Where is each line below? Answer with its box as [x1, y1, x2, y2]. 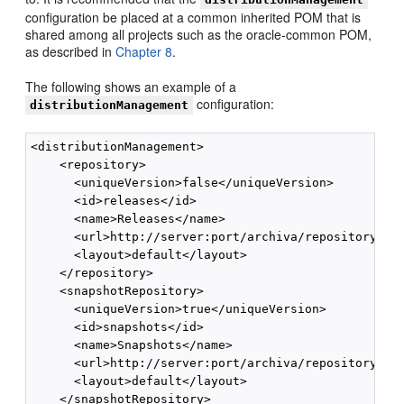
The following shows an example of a [25, 78, 237, 96]
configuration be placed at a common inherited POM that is [25, 8, 362, 26]
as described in [25, 42, 116, 60]
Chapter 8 [115, 42, 173, 60]
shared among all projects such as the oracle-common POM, [25, 25, 372, 43]
